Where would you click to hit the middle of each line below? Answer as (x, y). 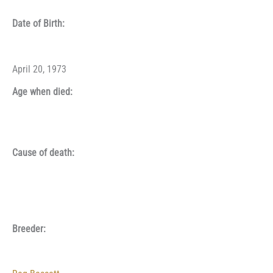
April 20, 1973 (39, 70)
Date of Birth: (38, 24)
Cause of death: (43, 153)
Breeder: (29, 229)
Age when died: (42, 92)
